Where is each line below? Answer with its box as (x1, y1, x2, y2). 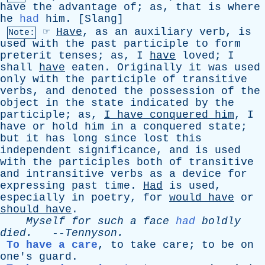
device (182, 168, 221, 180)
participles (59, 156, 130, 168)
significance (78, 144, 156, 156)
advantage (59, 1, 117, 13)
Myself (26, 215, 65, 227)
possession (150, 85, 215, 97)
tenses (59, 50, 98, 62)
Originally (117, 62, 182, 73)
